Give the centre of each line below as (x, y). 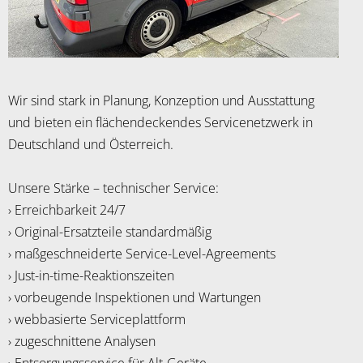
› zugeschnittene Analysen (82, 342)
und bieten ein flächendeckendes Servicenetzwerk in (160, 123)
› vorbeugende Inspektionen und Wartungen (135, 298)
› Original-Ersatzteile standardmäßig (110, 232)
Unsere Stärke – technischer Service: (115, 188)
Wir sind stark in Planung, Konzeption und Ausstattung (161, 101)
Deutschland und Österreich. (91, 145)
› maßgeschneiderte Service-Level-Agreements (142, 254)
